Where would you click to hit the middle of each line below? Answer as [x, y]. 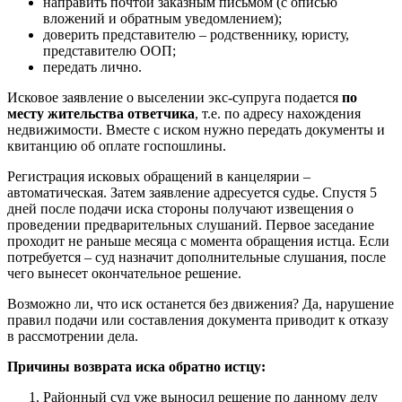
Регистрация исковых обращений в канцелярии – [159, 176]
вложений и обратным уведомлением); [162, 18]
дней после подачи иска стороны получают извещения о [180, 208]
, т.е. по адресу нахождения [278, 113]
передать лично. [92, 66]
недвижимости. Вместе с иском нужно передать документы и [196, 129]
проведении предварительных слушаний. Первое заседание [191, 224]
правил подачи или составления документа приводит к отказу [198, 319]
